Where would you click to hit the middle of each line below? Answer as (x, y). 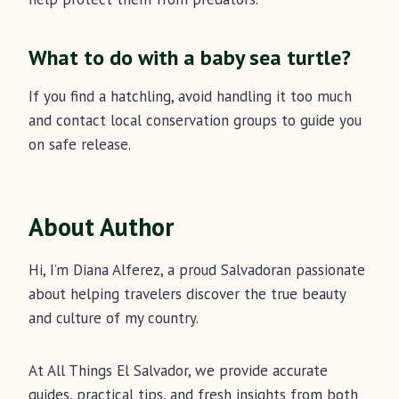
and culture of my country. (114, 318)
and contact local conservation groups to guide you (195, 121)
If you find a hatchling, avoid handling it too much (190, 97)
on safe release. (80, 145)
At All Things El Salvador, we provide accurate (178, 371)
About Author (101, 227)
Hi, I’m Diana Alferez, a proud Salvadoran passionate (197, 270)
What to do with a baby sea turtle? (190, 58)
